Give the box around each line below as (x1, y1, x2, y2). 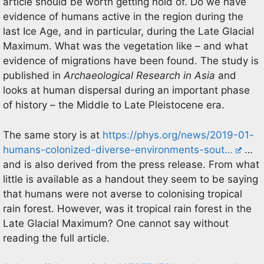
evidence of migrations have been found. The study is (3, 55, 259, 67)
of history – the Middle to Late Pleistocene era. (3, 99, 225, 111)
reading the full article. (3, 232, 110, 244)
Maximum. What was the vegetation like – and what (3, 40, 248, 52)
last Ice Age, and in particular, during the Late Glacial (3, 25, 254, 37)
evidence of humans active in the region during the (3, 11, 243, 22)
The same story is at (3, 128, 103, 141)
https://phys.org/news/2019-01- (103, 128, 254, 141)
